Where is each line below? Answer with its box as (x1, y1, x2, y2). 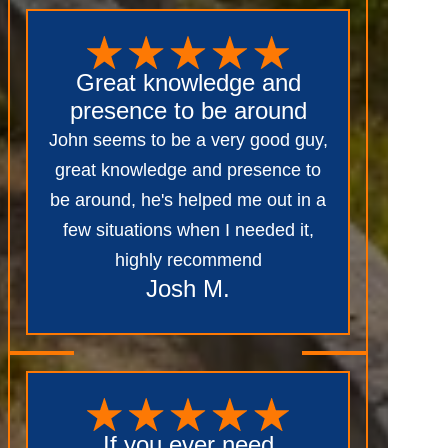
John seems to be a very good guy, (48, 129, 328, 150)
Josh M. (146, 274, 230, 302)
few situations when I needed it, (62, 219, 314, 240)
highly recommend (114, 249, 262, 270)
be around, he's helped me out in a (50, 189, 326, 210)
